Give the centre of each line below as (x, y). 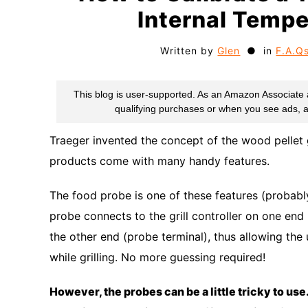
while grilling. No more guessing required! (157, 257)
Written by (189, 51)
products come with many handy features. (159, 161)
